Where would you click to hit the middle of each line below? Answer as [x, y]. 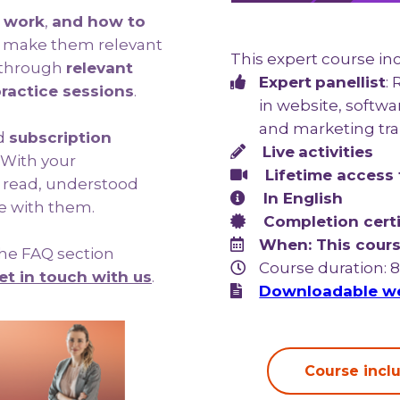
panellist [351, 82]
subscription [60, 137]
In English [301, 198]
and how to [99, 21]
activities [336, 151]
